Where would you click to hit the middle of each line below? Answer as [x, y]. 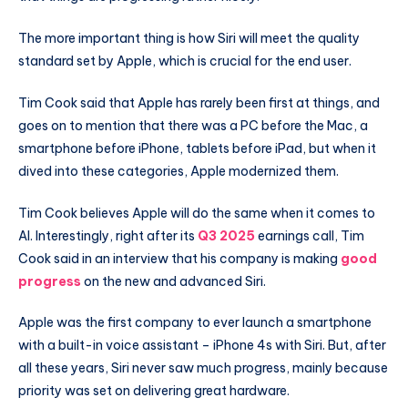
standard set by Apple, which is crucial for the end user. [185, 61]
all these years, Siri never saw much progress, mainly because [203, 368]
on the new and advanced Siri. [173, 281]
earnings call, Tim [310, 235]
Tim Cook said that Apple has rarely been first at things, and [199, 102]
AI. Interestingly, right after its [108, 235]
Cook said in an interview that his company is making [179, 258]
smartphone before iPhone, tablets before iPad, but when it [197, 148]
